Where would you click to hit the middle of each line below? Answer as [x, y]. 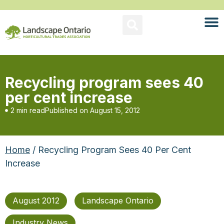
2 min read [28, 110]
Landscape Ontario [118, 200]
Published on [66, 110]
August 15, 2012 [115, 110]
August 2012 [36, 200]
